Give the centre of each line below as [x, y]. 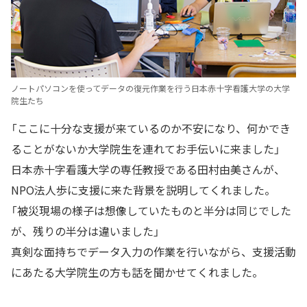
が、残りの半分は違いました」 [85, 231]
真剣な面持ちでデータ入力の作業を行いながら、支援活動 [153, 252]
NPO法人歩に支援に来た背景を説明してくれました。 [143, 190]
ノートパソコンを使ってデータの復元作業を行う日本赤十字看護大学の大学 [150, 89]
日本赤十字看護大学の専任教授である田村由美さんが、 [148, 170]
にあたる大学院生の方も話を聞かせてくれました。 [137, 272]
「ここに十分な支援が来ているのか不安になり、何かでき [151, 128]
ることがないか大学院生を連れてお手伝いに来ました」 [146, 149]
